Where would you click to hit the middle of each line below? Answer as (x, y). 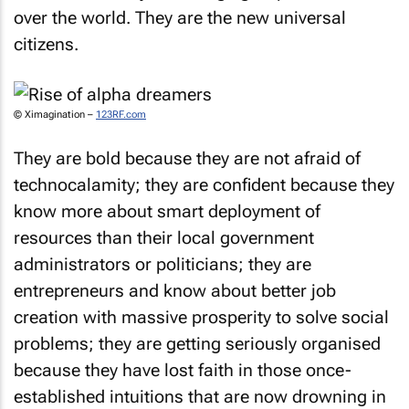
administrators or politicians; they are (163, 264)
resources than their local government (164, 238)
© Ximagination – (55, 114)
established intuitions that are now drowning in (200, 397)
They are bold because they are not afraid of (187, 158)
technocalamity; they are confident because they (204, 185)
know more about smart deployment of (167, 211)
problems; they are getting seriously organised (197, 344)
